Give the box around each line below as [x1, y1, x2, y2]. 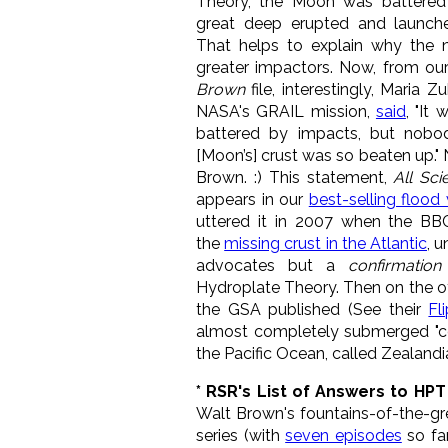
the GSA [196, 299, 269, 319]
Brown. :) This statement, [196, 167, 394, 187]
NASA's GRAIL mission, [196, 101, 376, 121]
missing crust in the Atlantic [224, 233, 428, 253]
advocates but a [196, 255, 349, 275]
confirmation [348, 255, 442, 275]
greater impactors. [196, 57, 340, 77]
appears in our [196, 189, 309, 209]
